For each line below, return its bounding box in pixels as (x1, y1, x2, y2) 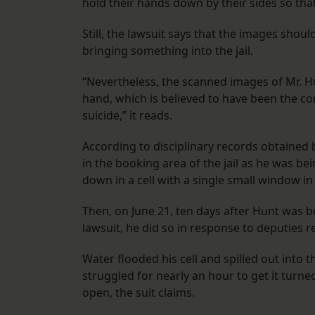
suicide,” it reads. (82, 108, 172, 124)
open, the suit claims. (82, 285, 198, 301)
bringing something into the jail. (82, 43, 256, 59)
